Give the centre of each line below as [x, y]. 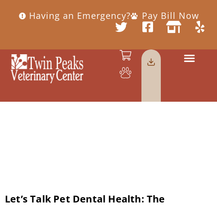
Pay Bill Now [170, 16]
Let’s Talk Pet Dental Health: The [85, 199]
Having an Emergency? [80, 16]
